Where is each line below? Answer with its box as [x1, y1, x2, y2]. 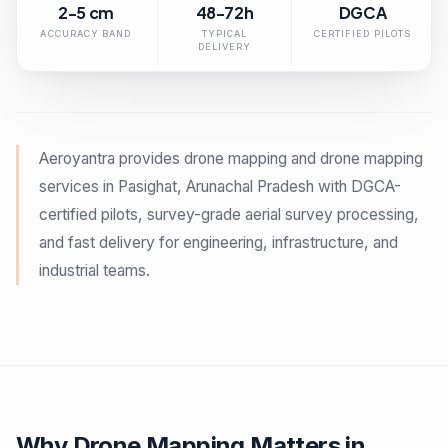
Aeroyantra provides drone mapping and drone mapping [39, 149, 423, 168]
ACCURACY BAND [40, 28, 132, 39]
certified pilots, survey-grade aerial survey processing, [39, 205, 419, 224]
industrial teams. [39, 261, 150, 280]
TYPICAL [201, 28, 248, 39]
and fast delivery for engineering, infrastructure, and [39, 233, 398, 252]
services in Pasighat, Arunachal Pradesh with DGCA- [39, 177, 401, 196]
